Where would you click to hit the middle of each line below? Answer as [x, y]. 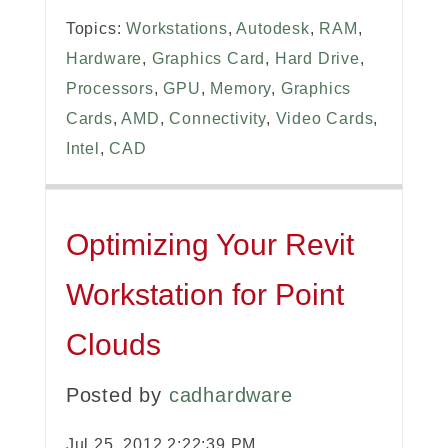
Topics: [96, 29]
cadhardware [230, 395]
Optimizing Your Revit [209, 245]
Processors [109, 89]
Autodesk [273, 29]
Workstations [177, 29]
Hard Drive [317, 59]
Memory [241, 89]
